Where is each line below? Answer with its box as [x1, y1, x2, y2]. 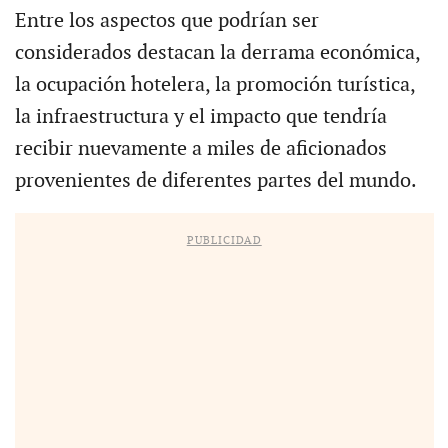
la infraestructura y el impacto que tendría [14, 104, 387, 129]
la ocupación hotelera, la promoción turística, [14, 72, 415, 97]
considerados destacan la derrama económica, [14, 40, 420, 65]
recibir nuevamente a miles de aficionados [14, 136, 387, 161]
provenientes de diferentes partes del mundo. [14, 168, 417, 193]
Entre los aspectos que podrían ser [14, 8, 319, 33]
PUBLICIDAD [186, 233, 262, 247]
